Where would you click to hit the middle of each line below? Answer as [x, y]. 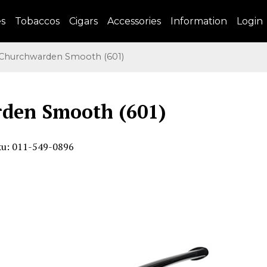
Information [199, 21]
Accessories [134, 21]
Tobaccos [37, 21]
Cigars [83, 21]
